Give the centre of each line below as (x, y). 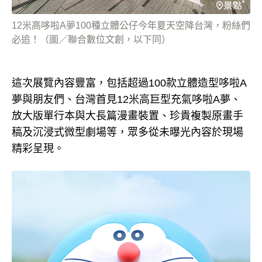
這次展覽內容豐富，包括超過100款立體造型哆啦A (129, 83)
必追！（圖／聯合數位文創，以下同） (91, 39)
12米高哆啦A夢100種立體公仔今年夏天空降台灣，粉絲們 (131, 25)
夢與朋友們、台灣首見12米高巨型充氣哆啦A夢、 (126, 99)
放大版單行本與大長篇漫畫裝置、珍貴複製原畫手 (127, 116)
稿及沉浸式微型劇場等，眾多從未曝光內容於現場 (127, 132)
